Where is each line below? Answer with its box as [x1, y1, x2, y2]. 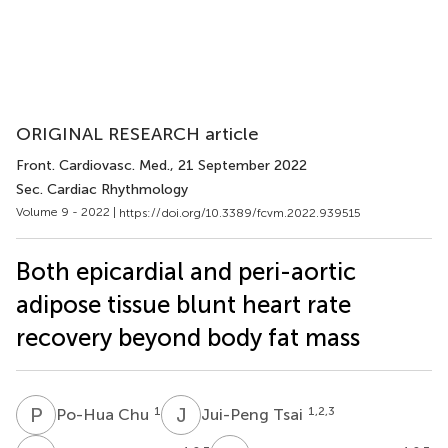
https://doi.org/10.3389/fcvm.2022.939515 [119, 205, 361, 220]
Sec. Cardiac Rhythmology [16, 181, 188, 198]
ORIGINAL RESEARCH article [16, 123, 259, 145]
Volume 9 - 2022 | [16, 205, 119, 219]
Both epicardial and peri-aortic [16, 256, 356, 286]
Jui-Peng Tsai [201, 404, 307, 424]
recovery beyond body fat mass [16, 322, 360, 352]
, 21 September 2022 [170, 157, 307, 174]
